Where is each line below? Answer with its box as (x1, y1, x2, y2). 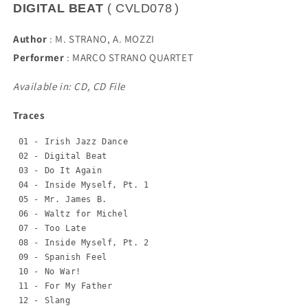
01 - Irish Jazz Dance (13, 137, 129, 147)
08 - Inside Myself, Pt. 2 (13, 238, 149, 248)
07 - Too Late (13, 223, 87, 234)
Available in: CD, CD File (13, 80, 125, 93)
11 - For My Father (13, 281, 113, 291)
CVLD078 (115, 1, 173, 16)
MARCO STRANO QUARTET (72, 51, 194, 65)
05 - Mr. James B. (13, 195, 107, 205)
